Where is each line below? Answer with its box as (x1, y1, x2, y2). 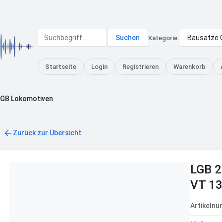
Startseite (45, 63, 76, 70)
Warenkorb (173, 63, 206, 70)
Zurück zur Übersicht (13, 129, 81, 137)
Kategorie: (148, 34, 179, 42)
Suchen (115, 34, 140, 42)
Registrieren (122, 63, 159, 70)
